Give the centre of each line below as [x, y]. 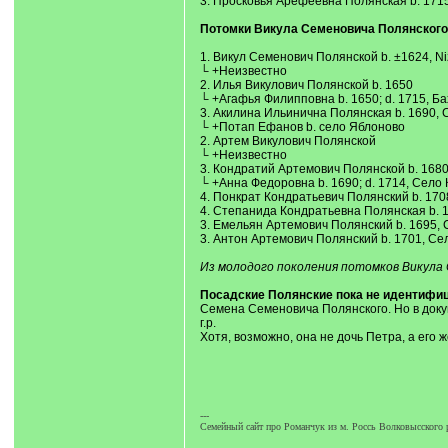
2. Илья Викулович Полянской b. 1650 [306, 85]
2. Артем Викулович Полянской [287, 141]
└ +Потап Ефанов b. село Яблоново [302, 127]
